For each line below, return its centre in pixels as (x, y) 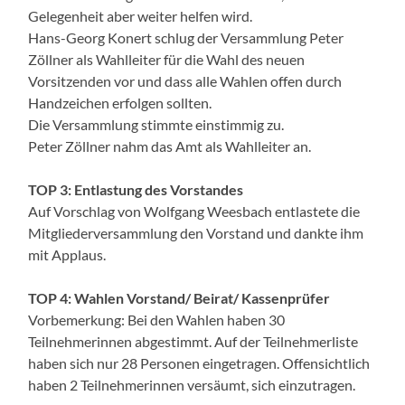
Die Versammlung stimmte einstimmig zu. (156, 124)
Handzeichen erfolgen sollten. (120, 102)
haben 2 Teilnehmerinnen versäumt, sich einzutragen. (192, 384)
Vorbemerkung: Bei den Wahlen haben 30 (157, 319)
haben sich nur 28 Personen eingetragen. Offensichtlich (199, 363)
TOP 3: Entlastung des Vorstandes (136, 189)
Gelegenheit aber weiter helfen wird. (141, 15)
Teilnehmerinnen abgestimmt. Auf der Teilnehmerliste (193, 341)
